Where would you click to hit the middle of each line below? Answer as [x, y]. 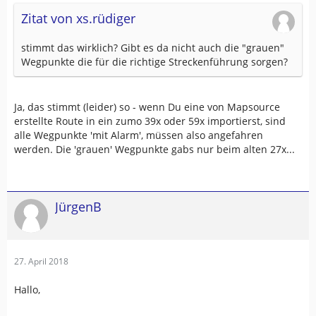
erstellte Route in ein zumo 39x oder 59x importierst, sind [150, 121]
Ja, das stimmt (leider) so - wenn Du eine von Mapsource [147, 107]
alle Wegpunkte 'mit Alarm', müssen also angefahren [139, 135]
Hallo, [27, 290]
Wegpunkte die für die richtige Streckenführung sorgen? [154, 62]
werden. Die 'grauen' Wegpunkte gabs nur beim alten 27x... [154, 149]
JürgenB [78, 207]
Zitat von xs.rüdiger [78, 18]
